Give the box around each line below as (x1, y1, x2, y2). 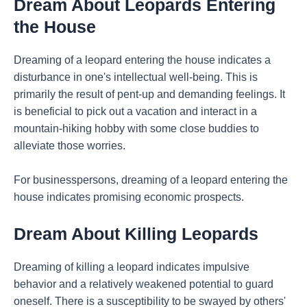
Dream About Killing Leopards (14, 223, 258, 243)
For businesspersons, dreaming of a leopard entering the (14, 173, 288, 186)
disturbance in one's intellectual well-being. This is (14, 71, 258, 84)
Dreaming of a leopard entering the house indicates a (14, 54, 271, 66)
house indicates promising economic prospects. (14, 191, 244, 203)
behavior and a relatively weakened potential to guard (14, 278, 273, 290)
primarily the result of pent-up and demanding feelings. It (14, 88, 285, 101)
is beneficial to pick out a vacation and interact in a (14, 106, 257, 118)
